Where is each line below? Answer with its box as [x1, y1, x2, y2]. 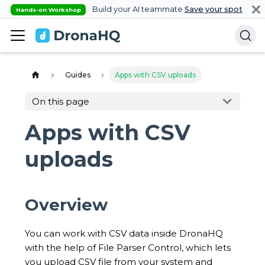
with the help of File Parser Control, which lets [25, 242, 231, 254]
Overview [25, 195, 108, 215]
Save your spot [184, 5, 243, 14]
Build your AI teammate [90, 5, 185, 14]
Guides [64, 70, 91, 80]
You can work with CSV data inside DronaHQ [25, 228, 223, 240]
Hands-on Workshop [15, 7, 81, 13]
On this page [32, 95, 89, 107]
